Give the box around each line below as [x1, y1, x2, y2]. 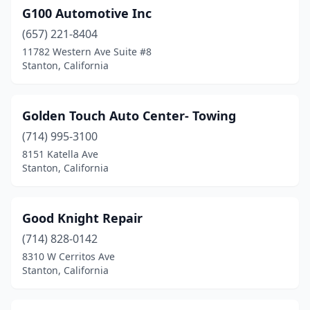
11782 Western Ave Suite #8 [22, 45, 152, 58]
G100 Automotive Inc [22, 5, 152, 21]
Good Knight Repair [22, 210, 143, 226]
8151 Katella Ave [22, 147, 98, 161]
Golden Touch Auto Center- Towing [22, 107, 236, 124]
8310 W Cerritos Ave [22, 250, 115, 263]
